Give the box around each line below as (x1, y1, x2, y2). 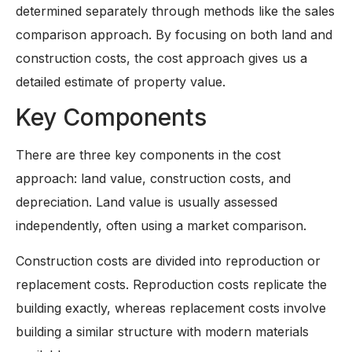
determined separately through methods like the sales (16, 2, 335, 19)
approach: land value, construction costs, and (16, 170, 291, 187)
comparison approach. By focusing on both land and (16, 26, 332, 42)
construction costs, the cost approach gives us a (16, 49, 307, 66)
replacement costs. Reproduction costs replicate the (16, 276, 327, 292)
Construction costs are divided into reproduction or (16, 252, 321, 269)
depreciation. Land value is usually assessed (16, 194, 277, 211)
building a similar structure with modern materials (16, 323, 309, 339)
